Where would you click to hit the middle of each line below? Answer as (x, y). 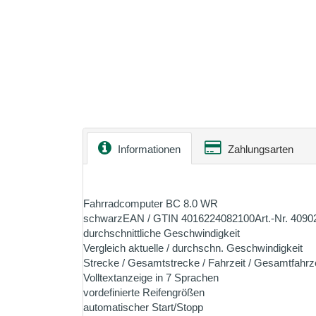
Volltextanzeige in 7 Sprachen (151, 278)
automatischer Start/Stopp (143, 307)
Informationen (148, 149)
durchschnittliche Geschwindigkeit (162, 233)
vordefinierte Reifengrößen (144, 292)
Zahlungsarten (259, 149)
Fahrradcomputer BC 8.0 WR (151, 203)
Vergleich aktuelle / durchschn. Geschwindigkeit (193, 248)
